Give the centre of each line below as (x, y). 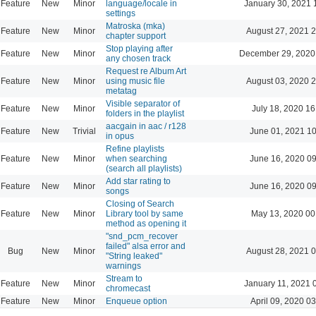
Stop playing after (139, 48)
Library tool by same (145, 213)
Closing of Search (140, 203)
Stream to (124, 278)
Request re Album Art (146, 71)
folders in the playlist (145, 113)
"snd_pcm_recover (142, 236)
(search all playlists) (144, 168)
